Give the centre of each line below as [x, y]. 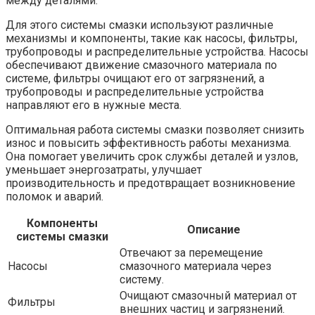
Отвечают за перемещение [191, 252]
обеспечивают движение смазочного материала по [141, 65]
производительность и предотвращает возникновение [150, 183]
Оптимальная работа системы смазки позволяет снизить [155, 129]
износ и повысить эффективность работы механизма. [148, 143]
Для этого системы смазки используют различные [140, 25]
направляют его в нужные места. [94, 105]
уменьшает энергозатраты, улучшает [104, 169]
